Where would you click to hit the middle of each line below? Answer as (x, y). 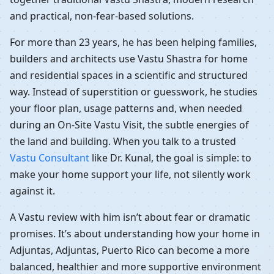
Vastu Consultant (50, 157)
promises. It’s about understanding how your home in (135, 233)
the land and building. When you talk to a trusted (123, 141)
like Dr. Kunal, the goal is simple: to (170, 157)
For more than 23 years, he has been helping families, (133, 42)
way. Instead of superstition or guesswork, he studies (134, 91)
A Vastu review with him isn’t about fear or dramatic (130, 217)
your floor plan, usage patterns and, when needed (126, 108)
